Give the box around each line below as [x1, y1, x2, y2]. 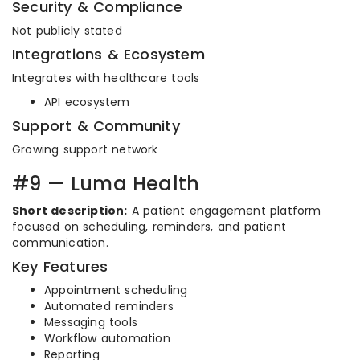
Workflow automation [44, 330, 170, 346]
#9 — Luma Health [12, 170, 200, 197]
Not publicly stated [12, 22, 122, 39]
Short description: [12, 202, 128, 219]
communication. [12, 235, 108, 251]
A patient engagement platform [127, 202, 321, 219]
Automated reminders [44, 298, 174, 314]
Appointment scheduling [44, 282, 188, 298]
